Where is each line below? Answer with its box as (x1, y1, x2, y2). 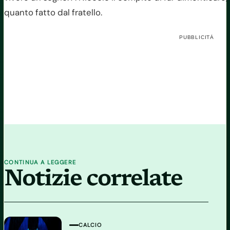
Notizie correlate (4, 168, 183, 191)
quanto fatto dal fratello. (4, 6, 102, 18)
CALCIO (79, 221, 102, 228)
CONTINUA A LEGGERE (4, 158, 76, 166)
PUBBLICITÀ (179, 34, 214, 40)
